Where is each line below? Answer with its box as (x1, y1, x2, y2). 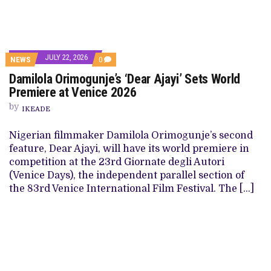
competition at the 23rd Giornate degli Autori (9, 157, 224, 168)
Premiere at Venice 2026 (9, 85, 137, 100)
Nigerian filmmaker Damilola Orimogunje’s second (9, 130, 253, 142)
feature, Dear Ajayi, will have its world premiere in (9, 143, 249, 155)
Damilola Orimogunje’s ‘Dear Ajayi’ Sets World (9, 71, 241, 87)
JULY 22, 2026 (45, 53, 88, 62)
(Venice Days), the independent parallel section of (9, 170, 244, 181)
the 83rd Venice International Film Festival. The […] (9, 183, 254, 195)
